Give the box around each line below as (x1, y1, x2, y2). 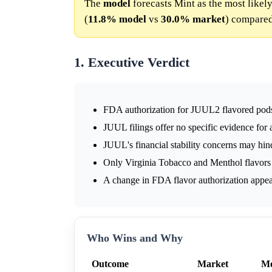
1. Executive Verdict (74, 55, 189, 70)
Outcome (92, 258, 129, 269)
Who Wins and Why (87, 231, 183, 244)
